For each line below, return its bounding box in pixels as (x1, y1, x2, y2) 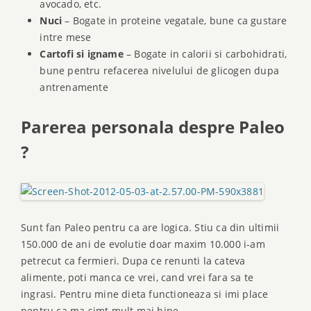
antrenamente (40, 80, 108, 94)
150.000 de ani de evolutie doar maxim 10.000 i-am (21, 237, 265, 251)
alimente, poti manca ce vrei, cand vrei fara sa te (21, 270, 254, 284)
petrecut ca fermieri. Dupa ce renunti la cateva (21, 253, 246, 267)
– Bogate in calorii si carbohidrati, (123, 47, 287, 60)
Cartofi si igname (40, 47, 124, 60)
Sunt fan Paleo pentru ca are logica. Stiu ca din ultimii (21, 220, 280, 234)
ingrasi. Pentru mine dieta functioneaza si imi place (21, 287, 269, 301)
